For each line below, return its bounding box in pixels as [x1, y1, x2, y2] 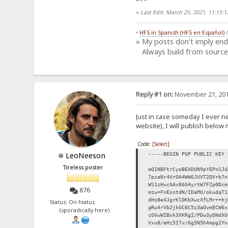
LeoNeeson [66, 150, 106, 160]
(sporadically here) [56, 206, 110, 214]
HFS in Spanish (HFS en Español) [139, 29, 224, 37]
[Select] [152, 140, 169, 148]
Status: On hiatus [49, 198, 117, 206]
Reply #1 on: [135, 90, 173, 99]
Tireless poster [63, 163, 103, 171]
